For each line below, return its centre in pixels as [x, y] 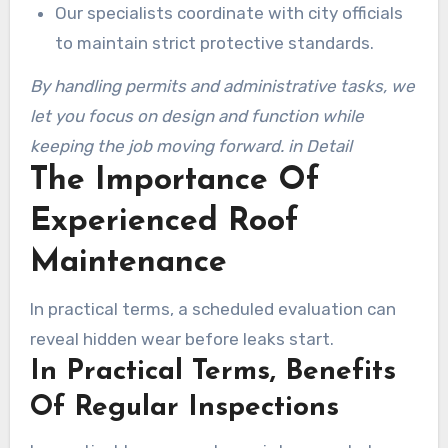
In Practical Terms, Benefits [212, 371]
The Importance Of [174, 180]
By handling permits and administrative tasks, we [222, 85]
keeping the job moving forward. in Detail [190, 145]
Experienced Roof [164, 221]
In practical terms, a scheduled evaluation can [212, 308]
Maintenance [128, 262]
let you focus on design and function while [196, 115]
